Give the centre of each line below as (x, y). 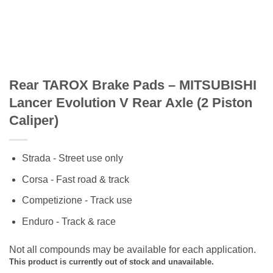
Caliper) (34, 120)
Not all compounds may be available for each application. (133, 249)
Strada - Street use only (72, 158)
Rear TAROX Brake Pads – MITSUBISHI (133, 85)
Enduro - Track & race (69, 221)
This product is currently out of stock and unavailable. (112, 261)
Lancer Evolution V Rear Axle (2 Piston (131, 103)
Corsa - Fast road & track (75, 179)
